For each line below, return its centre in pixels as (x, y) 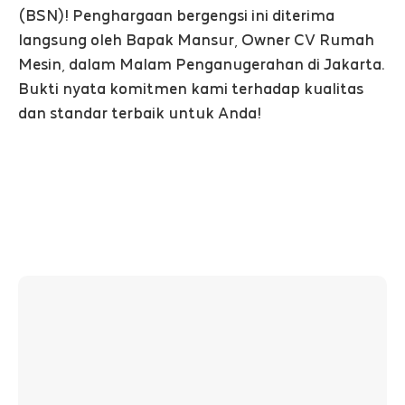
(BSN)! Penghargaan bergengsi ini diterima (176, 15)
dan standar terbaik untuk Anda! (140, 113)
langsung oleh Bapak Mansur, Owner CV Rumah (196, 40)
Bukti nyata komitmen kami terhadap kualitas (191, 89)
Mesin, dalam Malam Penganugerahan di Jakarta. (202, 64)
